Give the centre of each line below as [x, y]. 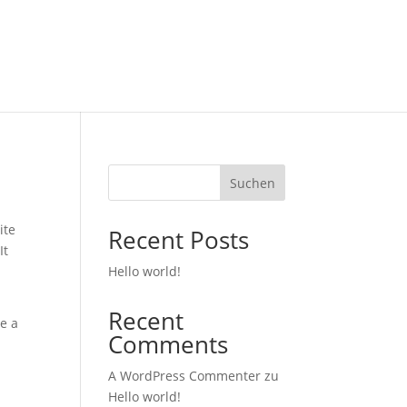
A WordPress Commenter [185, 376]
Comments [169, 344]
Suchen [252, 183]
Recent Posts [179, 240]
